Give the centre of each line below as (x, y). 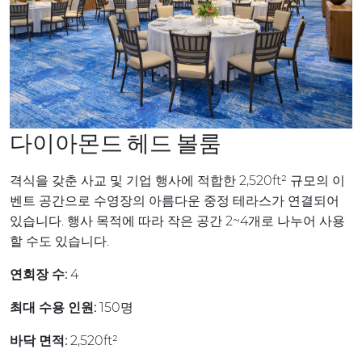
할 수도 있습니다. (61, 241)
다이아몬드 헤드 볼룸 (116, 143)
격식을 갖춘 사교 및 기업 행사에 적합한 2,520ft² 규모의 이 (177, 180)
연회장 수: (38, 274)
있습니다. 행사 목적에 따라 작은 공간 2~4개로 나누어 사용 (177, 221)
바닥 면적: (38, 340)
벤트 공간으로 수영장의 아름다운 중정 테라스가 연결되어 (175, 200)
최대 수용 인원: (53, 307)
